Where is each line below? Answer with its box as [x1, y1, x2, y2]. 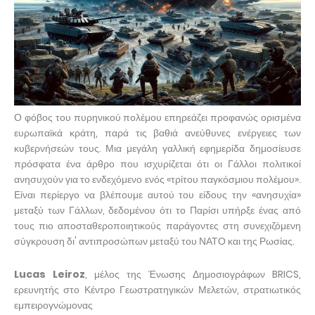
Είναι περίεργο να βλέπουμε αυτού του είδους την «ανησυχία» [14, 187, 301, 202]
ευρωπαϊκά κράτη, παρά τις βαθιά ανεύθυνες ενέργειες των [14, 125, 301, 140]
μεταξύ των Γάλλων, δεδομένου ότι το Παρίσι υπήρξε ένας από [14, 202, 301, 217]
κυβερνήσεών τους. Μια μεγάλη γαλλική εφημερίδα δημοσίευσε [14, 141, 301, 155]
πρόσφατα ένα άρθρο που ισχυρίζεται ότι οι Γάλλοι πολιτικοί [14, 156, 301, 171]
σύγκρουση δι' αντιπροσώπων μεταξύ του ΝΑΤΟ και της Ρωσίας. [14, 233, 295, 248]
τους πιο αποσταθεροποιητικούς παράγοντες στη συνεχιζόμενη [14, 218, 301, 233]
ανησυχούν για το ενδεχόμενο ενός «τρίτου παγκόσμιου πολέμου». [14, 172, 301, 186]
